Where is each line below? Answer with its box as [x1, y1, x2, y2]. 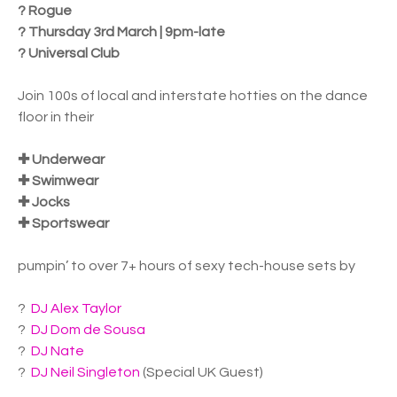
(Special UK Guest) [140, 365, 263, 379]
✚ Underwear [18, 152, 105, 167]
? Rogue [18, 4, 72, 18]
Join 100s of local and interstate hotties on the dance [18, 89, 368, 103]
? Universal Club [18, 46, 120, 60]
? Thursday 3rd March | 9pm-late [18, 25, 225, 39]
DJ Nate [31, 344, 84, 358]
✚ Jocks [18, 195, 70, 209]
